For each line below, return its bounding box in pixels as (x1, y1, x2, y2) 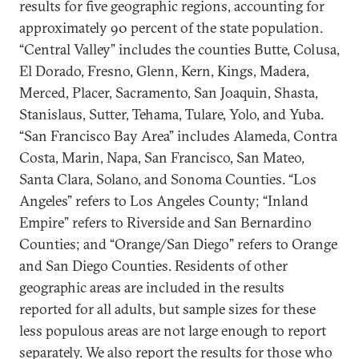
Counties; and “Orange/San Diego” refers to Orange (19, 235, 337, 253)
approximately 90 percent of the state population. (19, 18, 323, 37)
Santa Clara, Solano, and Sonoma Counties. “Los (19, 170, 317, 188)
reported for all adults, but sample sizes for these (19, 300, 316, 318)
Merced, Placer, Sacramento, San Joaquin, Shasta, (19, 83, 318, 102)
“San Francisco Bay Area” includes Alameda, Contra (19, 127, 337, 145)
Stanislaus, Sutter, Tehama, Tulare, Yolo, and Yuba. (19, 105, 324, 123)
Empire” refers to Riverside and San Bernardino (19, 213, 312, 232)
